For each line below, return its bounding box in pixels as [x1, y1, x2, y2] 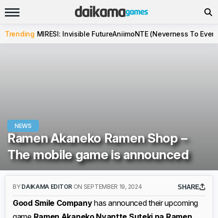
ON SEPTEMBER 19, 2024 [73, 183, 142, 190]
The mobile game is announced [7, 147, 189, 162]
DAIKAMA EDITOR [21, 183, 73, 190]
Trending [5, 30, 35, 38]
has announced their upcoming [92, 198, 198, 208]
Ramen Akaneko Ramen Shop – [7, 130, 187, 145]
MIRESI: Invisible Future [36, 30, 113, 38]
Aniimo [112, 30, 135, 38]
